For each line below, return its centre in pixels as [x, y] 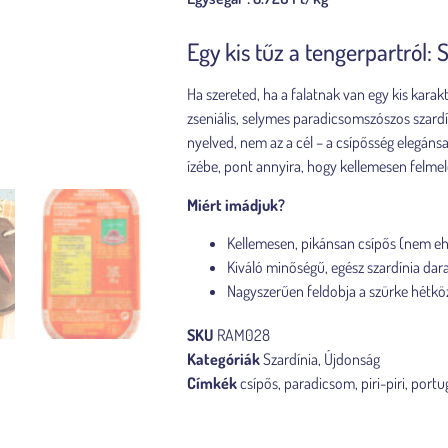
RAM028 [243, 334]
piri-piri [383, 382]
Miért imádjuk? [236, 204]
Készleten [214, 425]
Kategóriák [223, 358]
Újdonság [352, 358]
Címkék [212, 382]
